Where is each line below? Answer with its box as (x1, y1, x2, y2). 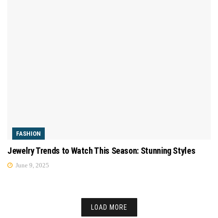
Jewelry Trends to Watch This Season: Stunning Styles (7, 145, 196, 156)
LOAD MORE (91, 203, 127, 211)
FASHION (16, 129, 41, 137)
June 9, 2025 (14, 161, 49, 169)
